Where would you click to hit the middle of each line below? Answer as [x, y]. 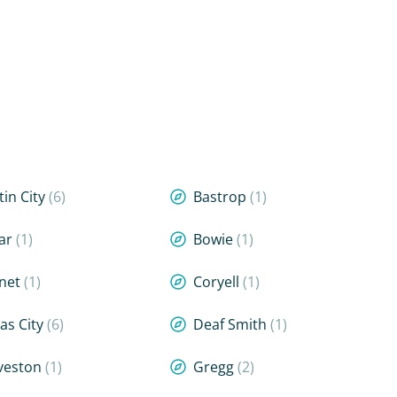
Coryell [218, 282]
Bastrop [221, 197]
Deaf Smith [231, 324]
